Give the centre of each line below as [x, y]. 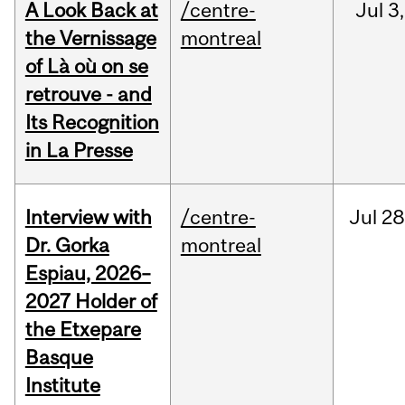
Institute [62, 386]
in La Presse [79, 151]
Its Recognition [92, 122]
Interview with [88, 217]
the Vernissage [90, 38]
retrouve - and [88, 94]
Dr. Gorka [67, 245]
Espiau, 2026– [88, 273]
